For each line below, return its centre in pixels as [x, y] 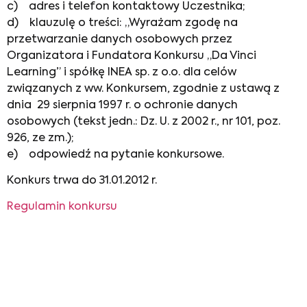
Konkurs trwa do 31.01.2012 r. [82, 181]
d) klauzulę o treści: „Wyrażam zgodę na [122, 23]
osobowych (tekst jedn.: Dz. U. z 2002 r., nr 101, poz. [144, 122]
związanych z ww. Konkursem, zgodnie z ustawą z [143, 89]
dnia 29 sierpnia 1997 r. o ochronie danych [122, 105]
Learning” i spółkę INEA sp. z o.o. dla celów [122, 72]
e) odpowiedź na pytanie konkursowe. [115, 155]
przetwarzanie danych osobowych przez [120, 39]
